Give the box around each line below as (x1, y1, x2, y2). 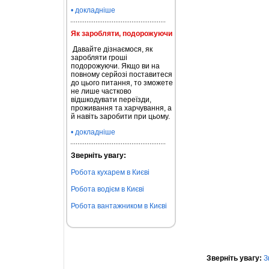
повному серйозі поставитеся (70, 70, 172, 79)
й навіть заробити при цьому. (70, 112, 170, 121)
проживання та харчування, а (70, 104, 172, 112)
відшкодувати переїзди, (70, 95, 151, 104)
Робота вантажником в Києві (70, 202, 167, 210)
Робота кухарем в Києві (70, 168, 150, 177)
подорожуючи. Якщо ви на (70, 62, 160, 70)
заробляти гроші (70, 53, 127, 62)
